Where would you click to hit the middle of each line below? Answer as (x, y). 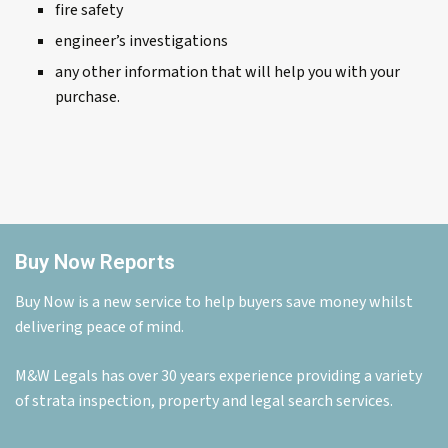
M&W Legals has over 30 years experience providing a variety (218, 376)
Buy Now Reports (95, 262)
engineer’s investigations (141, 41)
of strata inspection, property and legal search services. (204, 401)
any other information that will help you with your (227, 72)
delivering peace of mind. (99, 327)
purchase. (87, 97)
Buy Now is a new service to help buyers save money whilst (214, 302)
